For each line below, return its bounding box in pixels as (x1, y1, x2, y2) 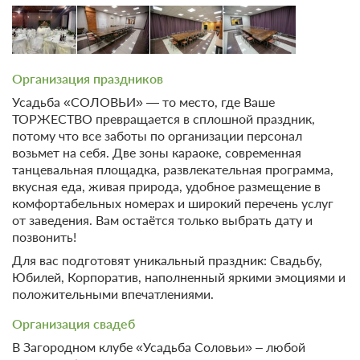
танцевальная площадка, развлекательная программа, (12, 162, 333, 178)
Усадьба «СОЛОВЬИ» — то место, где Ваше (12, 94, 275, 110)
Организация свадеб (12, 316, 135, 332)
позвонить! (12, 229, 76, 245)
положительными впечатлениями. (12, 286, 214, 302)
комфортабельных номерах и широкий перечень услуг (12, 195, 333, 211)
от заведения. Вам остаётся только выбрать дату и (12, 212, 313, 228)
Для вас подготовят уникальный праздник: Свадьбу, (12, 252, 322, 268)
